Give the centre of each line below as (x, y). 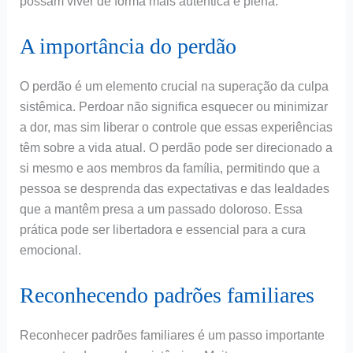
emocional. (50, 251)
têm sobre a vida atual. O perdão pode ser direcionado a (176, 148)
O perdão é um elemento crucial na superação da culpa (174, 87)
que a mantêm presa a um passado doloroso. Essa (161, 210)
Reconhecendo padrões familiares (167, 295)
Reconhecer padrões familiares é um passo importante (172, 335)
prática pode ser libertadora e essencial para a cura (162, 230)
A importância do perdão (128, 46)
